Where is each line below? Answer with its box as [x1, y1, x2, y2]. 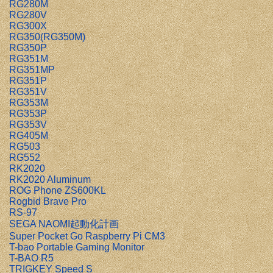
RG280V [9, 10, 47, 20]
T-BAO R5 [9, 253, 54, 263]
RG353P [9, 108, 47, 119]
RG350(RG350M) [9, 32, 85, 42]
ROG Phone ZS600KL [9, 185, 106, 196]
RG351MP [9, 65, 55, 75]
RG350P [9, 43, 47, 53]
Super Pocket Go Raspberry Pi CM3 [9, 231, 165, 241]
